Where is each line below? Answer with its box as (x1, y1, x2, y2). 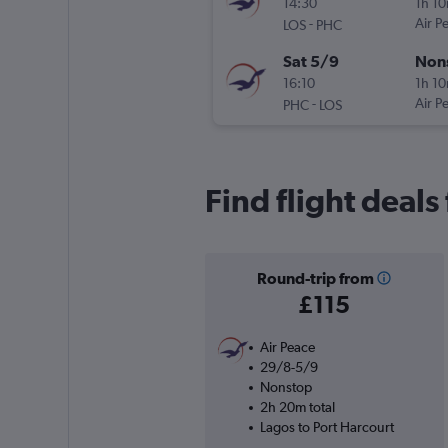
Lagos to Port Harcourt (259, 419, 394, 436)
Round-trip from (256, 269, 374, 288)
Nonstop (259, 379, 312, 396)
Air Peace (259, 339, 315, 356)
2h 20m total (259, 399, 335, 416)
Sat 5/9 (282, 52, 339, 71)
